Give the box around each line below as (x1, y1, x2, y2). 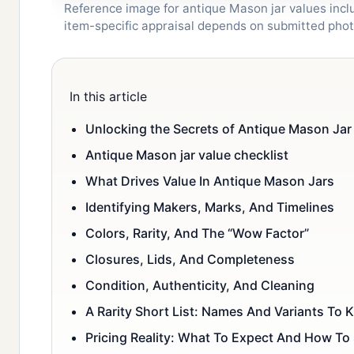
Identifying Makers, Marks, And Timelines (85, 199, 334, 216)
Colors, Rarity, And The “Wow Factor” (85, 225, 309, 242)
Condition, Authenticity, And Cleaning (85, 277, 314, 294)
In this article (70, 88, 147, 105)
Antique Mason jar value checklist (85, 147, 288, 164)
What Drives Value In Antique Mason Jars (85, 173, 334, 190)
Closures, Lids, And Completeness (85, 251, 295, 268)
